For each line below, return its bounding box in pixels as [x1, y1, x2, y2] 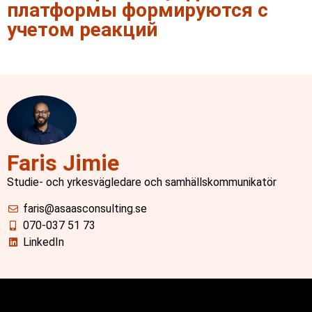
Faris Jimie [7, 149, 119, 176]
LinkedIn [22, 235, 64, 249]
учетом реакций [7, 18, 157, 42]
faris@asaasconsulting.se [22, 202, 147, 216]
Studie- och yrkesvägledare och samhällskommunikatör [7, 175, 276, 189]
